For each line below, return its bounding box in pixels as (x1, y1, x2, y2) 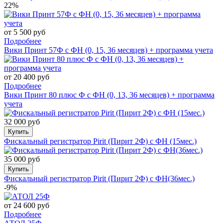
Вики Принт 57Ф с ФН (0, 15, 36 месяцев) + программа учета (4, 45, 213, 54)
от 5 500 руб (4, 27, 45, 36)
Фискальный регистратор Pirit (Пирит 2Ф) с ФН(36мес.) (4, 174, 195, 183)
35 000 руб (4, 154, 40, 163)
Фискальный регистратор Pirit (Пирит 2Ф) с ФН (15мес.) (4, 136, 197, 145)
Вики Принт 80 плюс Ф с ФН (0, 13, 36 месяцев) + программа (4, 90, 215, 99)
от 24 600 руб (4, 201, 49, 210)
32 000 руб (4, 117, 40, 126)
